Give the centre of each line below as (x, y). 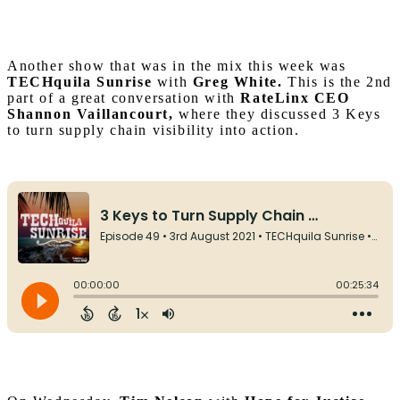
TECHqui (43, 82)
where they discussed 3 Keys (280, 114)
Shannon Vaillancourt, (93, 114)
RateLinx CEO (295, 98)
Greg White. (240, 82)
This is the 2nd (340, 82)
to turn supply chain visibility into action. (154, 130)
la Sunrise (115, 82)
